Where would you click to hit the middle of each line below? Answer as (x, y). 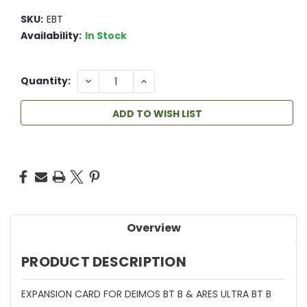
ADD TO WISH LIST (157, 113)
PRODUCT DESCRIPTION (104, 261)
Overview (153, 228)
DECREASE (108, 81)
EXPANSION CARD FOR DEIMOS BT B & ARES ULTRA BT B (146, 294)
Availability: (51, 35)
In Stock (106, 35)
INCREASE (162, 81)
